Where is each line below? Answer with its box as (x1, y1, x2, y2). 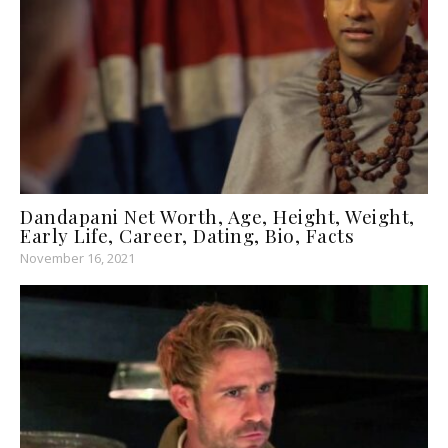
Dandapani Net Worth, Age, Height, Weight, (20, 202, 415, 229)
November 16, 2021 (20, 248, 135, 267)
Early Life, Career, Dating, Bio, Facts (20, 221, 354, 248)
